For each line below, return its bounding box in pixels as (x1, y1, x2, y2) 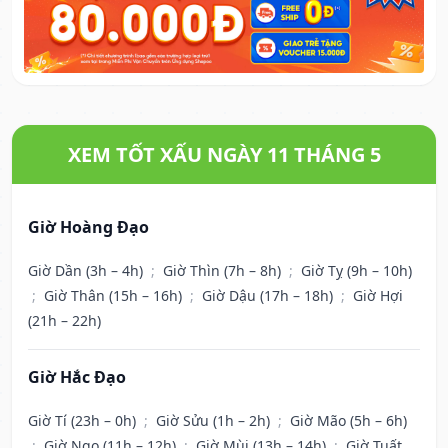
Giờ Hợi (353, 286, 403, 306)
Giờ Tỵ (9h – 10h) (301, 261, 412, 281)
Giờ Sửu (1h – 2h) (156, 411, 274, 431)
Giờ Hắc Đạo (28, 366, 126, 389)
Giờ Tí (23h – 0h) (28, 411, 140, 431)
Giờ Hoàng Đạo (28, 216, 149, 239)
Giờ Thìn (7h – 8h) (163, 261, 285, 281)
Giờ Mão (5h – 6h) (290, 411, 407, 431)
